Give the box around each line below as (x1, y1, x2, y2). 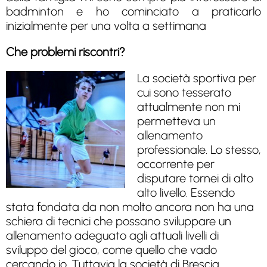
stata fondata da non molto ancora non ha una (6, 199, 254, 214)
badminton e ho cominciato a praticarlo (6, 4, 261, 18)
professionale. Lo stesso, (137, 142, 261, 157)
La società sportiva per (137, 70, 256, 85)
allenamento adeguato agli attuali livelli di (6, 228, 219, 243)
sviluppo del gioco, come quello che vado (6, 242, 217, 257)
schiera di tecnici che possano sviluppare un (6, 213, 231, 228)
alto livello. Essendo (137, 185, 235, 200)
